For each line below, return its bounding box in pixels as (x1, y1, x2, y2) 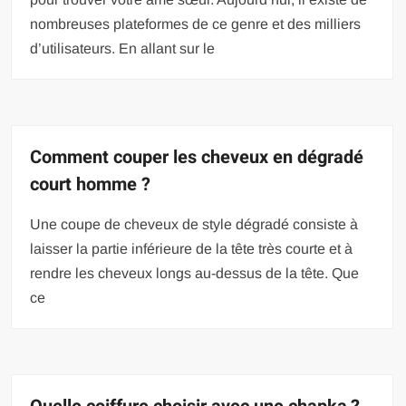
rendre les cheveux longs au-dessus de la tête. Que (30, 266, 360, 282)
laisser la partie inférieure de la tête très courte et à (30, 241, 353, 257)
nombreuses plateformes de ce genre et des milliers (30, 16, 362, 33)
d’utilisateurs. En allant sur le (30, 41, 216, 57)
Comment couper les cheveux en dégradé (30, 144, 364, 171)
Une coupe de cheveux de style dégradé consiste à (30, 217, 359, 233)
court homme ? (30, 171, 151, 198)
